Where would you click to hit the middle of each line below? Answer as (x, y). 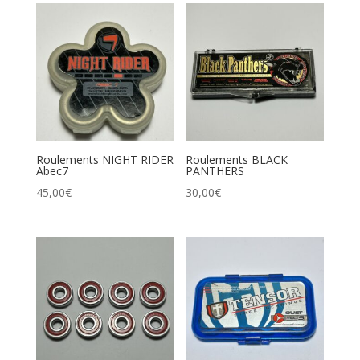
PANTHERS (215, 171)
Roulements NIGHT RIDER (104, 160)
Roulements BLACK (237, 160)
